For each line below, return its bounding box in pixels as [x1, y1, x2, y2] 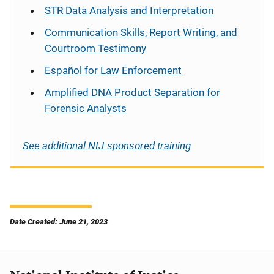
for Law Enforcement [82, 64, 182, 76]
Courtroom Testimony [45, 42, 146, 54]
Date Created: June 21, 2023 [10, 217, 108, 226]
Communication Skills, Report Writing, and [45, 26, 237, 39]
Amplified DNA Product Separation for [45, 86, 220, 98]
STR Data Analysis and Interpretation [45, 4, 213, 17]
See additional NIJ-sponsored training [23, 138, 191, 152]
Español [45, 64, 82, 76]
